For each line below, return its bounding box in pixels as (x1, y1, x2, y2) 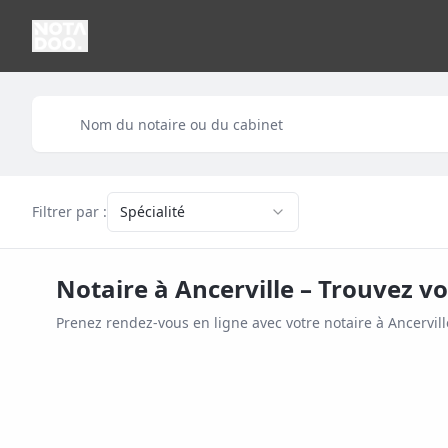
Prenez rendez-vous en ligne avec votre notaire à (56, 313, 388, 332)
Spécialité (120, 202, 185, 221)
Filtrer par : (32, 202, 107, 221)
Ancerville (175, 272, 294, 305)
